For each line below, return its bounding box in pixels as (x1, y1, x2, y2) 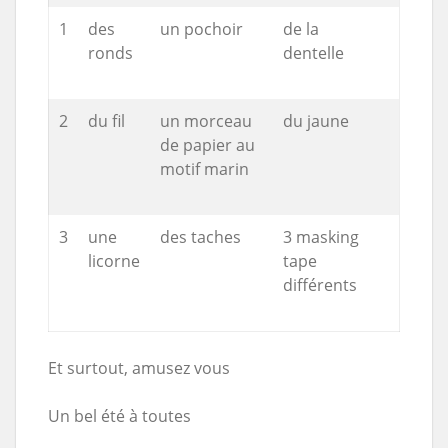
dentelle (283, 41, 344, 64)
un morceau (160, 109, 252, 132)
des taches (160, 225, 241, 248)
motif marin (160, 157, 249, 180)
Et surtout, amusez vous (48, 356, 230, 379)
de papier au (160, 133, 255, 156)
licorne (88, 249, 140, 272)
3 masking (283, 225, 359, 248)
